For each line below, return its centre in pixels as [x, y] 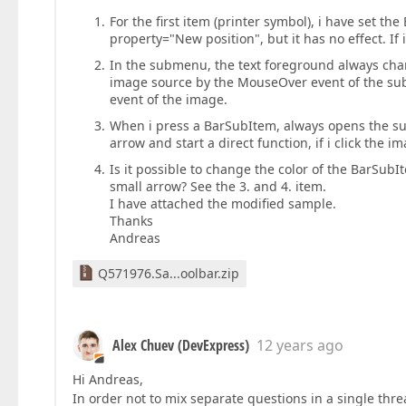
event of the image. [168, 100]
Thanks [131, 221]
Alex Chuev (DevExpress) [181, 346]
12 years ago [300, 346]
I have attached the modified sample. [222, 204]
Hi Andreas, [108, 380]
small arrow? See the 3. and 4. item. [217, 187]
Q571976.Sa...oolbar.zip [169, 274]
